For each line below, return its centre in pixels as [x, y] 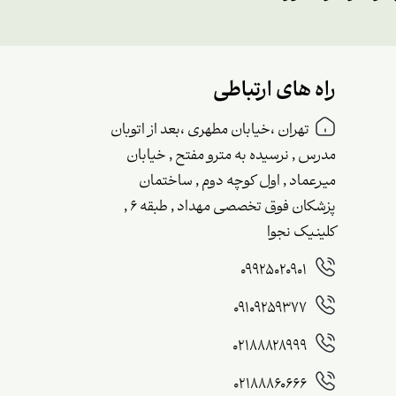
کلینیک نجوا [302, 233]
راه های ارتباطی [275, 92]
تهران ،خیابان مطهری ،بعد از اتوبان [210, 131]
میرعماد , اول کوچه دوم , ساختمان [238, 182]
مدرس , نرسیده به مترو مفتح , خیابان [232, 156]
